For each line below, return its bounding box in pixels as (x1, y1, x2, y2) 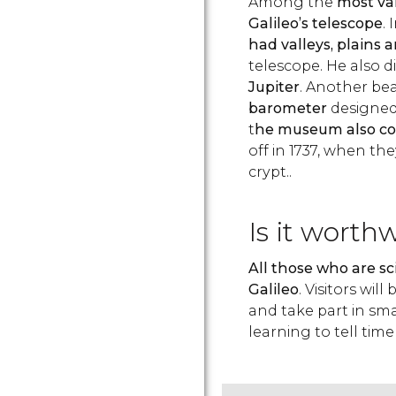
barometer (248, 100, 331, 117)
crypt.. (248, 164, 292, 180)
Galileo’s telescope (248, 15, 383, 32)
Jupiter (248, 79, 300, 95)
